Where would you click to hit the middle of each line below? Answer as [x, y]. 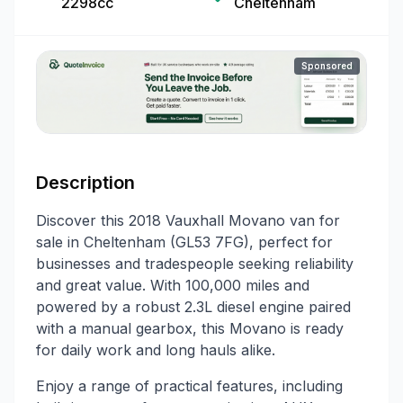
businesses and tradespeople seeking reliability [195, 263]
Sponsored [327, 66]
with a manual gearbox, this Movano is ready [190, 328]
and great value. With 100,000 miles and [173, 285]
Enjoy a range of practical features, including [189, 385]
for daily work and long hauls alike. [156, 349]
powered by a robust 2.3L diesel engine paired [193, 306]
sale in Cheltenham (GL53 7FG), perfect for [184, 242]
